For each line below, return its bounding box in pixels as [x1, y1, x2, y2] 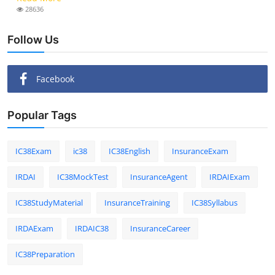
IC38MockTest [57, 171, 109, 182]
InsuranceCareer [130, 222, 190, 234]
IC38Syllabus [192, 196, 238, 208]
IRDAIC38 [75, 222, 109, 234]
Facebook [36, 72, 74, 85]
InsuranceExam [172, 145, 228, 157]
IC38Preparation [15, 248, 75, 260]
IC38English [109, 145, 150, 157]
